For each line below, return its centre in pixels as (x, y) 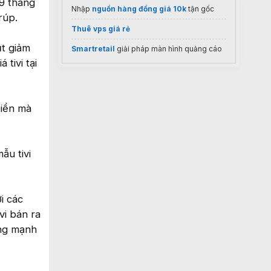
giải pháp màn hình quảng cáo (168, 49)
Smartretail (93, 49)
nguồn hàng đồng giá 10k (139, 9)
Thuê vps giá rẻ (101, 29)
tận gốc (200, 9)
